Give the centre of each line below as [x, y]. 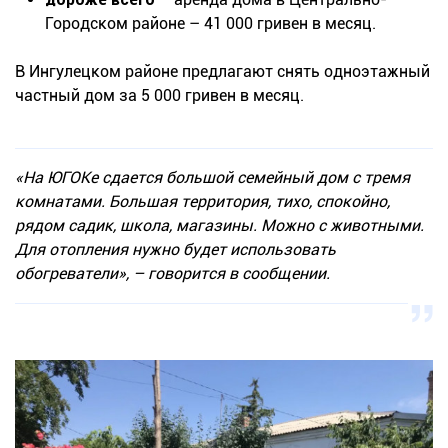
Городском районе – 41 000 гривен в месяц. [210, 24]
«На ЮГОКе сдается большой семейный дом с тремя [212, 178]
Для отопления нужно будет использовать [175, 250]
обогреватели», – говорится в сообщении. [172, 274]
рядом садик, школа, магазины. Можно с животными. [219, 226]
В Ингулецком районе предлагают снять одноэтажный [222, 72]
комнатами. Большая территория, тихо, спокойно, [202, 202]
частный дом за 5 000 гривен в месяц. [159, 96]
